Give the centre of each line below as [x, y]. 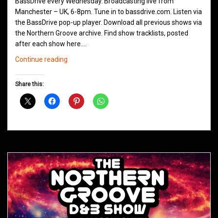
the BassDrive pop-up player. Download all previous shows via [109, 23]
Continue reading [41, 60]
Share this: [29, 84]
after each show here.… [51, 44]
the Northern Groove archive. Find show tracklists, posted [102, 33]
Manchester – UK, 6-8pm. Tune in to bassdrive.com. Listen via [109, 12]
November [83, 102]
